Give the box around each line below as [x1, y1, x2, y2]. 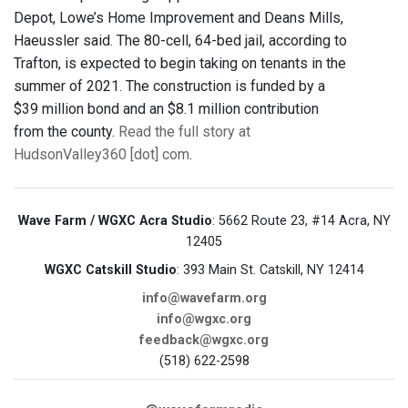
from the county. [14, 123, 118, 141]
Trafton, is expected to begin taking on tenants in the [14, 55, 346, 73]
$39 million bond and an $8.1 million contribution [14, 100, 319, 118]
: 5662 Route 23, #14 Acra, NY [211, 213, 391, 229]
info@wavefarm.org [141, 291, 267, 307]
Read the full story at [118, 123, 250, 141]
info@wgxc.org [157, 311, 251, 328]
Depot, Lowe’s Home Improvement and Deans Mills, [14, 9, 343, 27]
